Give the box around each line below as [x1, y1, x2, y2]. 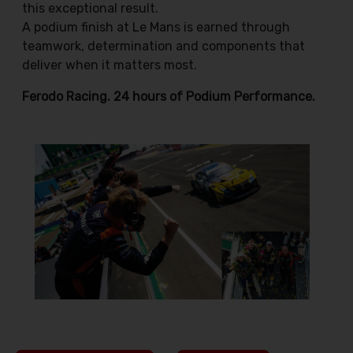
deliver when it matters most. [22, 58, 197, 73]
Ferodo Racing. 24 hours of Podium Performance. [22, 89, 315, 105]
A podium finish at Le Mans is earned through [22, 20, 290, 35]
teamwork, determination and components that [22, 39, 305, 54]
